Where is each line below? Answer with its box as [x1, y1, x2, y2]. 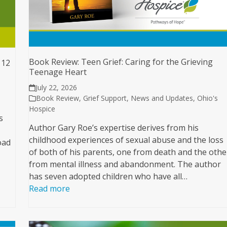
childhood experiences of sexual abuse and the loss [29, 134, 224, 145]
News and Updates [131, 93, 194, 103]
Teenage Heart [29, 66, 87, 78]
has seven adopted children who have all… [29, 170, 188, 182]
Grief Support [83, 93, 127, 103]
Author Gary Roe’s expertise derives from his [29, 122, 199, 133]
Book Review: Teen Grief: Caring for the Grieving [29, 56, 213, 67]
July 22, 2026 [35, 82, 77, 92]
